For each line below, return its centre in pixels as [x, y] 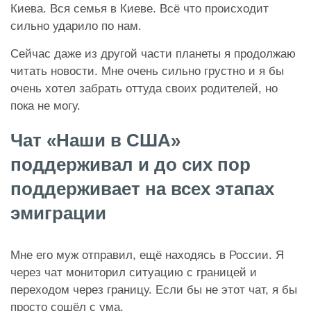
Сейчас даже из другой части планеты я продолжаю [153, 54]
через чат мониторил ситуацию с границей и [134, 273]
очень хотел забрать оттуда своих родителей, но [144, 89]
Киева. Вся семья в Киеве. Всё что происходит [140, 9]
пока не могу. [45, 106]
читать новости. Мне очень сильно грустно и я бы [147, 72]
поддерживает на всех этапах [142, 189]
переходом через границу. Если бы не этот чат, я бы [154, 290]
